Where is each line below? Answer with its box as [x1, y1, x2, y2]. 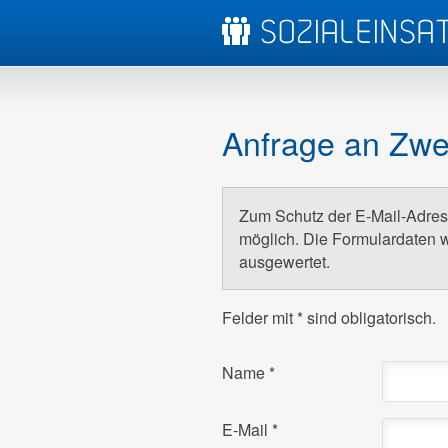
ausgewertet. [239, 249, 330, 273]
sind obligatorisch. [303, 305, 436, 329]
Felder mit [222, 305, 297, 329]
